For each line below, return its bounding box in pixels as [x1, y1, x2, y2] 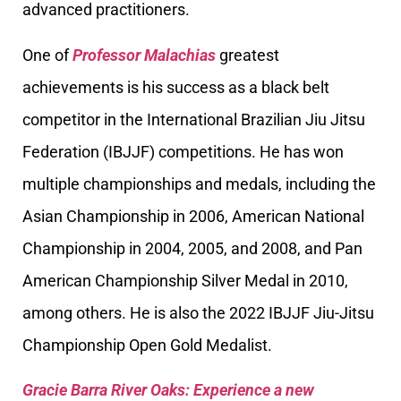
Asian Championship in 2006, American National [22, 206, 364, 226]
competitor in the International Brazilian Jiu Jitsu [22, 109, 365, 129]
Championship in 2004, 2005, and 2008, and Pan [22, 238, 363, 258]
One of [22, 45, 73, 64]
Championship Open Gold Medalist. [22, 335, 272, 354]
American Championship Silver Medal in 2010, [22, 270, 348, 290]
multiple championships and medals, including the [22, 174, 376, 193]
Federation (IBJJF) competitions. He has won [22, 141, 344, 161]
